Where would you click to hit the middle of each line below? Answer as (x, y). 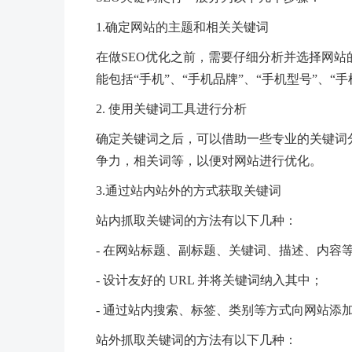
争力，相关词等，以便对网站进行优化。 (209, 160)
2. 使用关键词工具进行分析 (171, 108)
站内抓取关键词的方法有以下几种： (196, 220)
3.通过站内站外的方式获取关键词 (189, 190)
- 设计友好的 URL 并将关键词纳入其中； (209, 280)
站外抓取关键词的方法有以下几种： (196, 339)
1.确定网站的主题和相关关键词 (182, 27)
